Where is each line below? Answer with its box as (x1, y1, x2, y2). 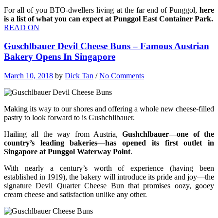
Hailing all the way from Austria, (4, 130, 123, 139)
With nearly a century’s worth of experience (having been (4, 164, 214, 173)
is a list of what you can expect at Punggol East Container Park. (4, 14, 213, 23)
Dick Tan (65, 72, 93, 80)
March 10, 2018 (4, 72, 53, 80)
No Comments (99, 72, 144, 80)
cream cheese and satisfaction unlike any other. (4, 190, 147, 199)
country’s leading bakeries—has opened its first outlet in (4, 139, 214, 147)
